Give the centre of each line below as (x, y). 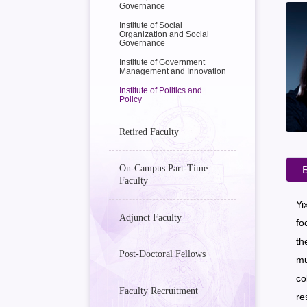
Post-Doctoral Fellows (162, 254)
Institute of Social (151, 25)
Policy (131, 99)
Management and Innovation (173, 71)
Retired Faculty (149, 132)
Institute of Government (162, 62)
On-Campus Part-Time (163, 169)
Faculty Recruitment (159, 291)
